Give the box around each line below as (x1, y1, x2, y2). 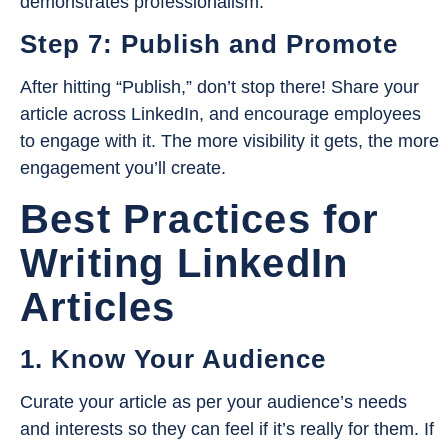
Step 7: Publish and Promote (20, 29, 398, 60)
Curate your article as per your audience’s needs (20, 391, 407, 412)
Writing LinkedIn (20, 240, 349, 285)
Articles (20, 284, 176, 329)
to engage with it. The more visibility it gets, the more (20, 131, 439, 152)
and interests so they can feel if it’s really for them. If (20, 418, 434, 439)
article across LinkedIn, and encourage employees (20, 104, 421, 125)
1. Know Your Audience (20, 343, 326, 374)
